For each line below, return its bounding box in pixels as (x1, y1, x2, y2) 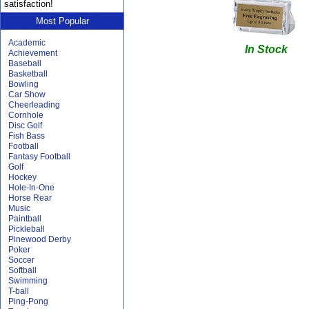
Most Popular (35, 16, 89, 26)
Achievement (8, 48, 57, 58)
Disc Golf (8, 121, 42, 130)
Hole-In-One (8, 183, 54, 192)
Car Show (8, 90, 46, 99)
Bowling (8, 79, 39, 89)
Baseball (8, 59, 41, 68)
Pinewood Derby (8, 235, 71, 244)
